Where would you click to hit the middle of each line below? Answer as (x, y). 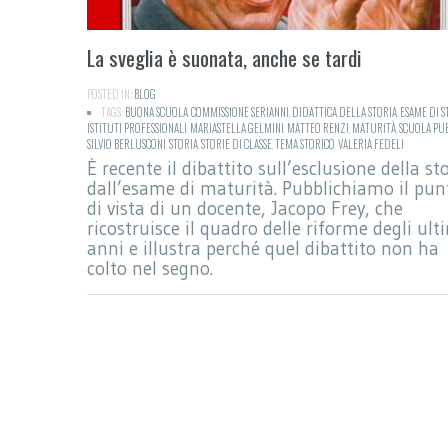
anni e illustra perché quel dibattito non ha (263, 248)
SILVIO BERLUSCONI (126, 143)
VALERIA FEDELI (371, 143)
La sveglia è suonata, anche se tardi (224, 57)
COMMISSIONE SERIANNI (240, 111)
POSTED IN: (110, 93)
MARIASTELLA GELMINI (237, 127)
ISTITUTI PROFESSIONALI (137, 127)
